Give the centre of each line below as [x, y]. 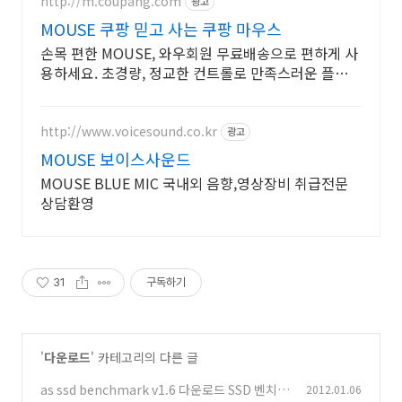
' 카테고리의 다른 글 [144, 357]
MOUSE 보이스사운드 [116, 158]
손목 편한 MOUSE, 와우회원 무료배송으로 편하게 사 [199, 52]
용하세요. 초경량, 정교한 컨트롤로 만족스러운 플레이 [201, 72]
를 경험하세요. [84, 92]
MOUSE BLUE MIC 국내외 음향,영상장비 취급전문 [194, 183]
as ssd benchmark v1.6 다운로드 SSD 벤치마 [165, 389]
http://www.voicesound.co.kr [129, 131]
